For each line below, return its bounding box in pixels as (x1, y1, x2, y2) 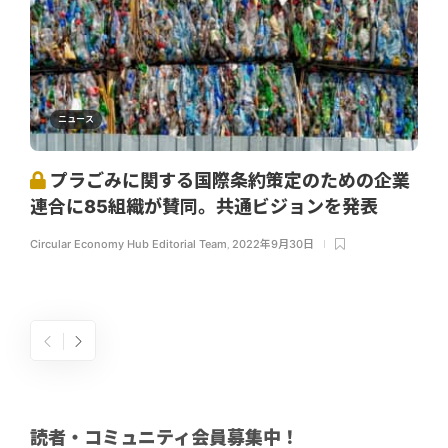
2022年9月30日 (232, 236, 314, 251)
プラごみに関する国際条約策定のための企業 (46, 169, 410, 191)
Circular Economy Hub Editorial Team (30, 236, 227, 251)
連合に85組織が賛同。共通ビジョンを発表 (30, 195, 382, 217)
